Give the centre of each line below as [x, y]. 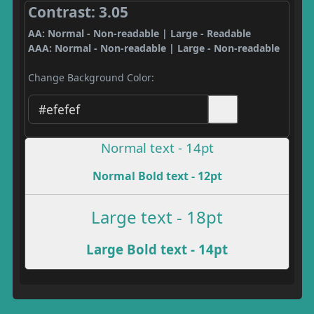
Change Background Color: [91, 77]
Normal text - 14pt [157, 147]
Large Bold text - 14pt [157, 249]
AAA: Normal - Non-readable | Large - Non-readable [153, 48]
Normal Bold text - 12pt [157, 176]
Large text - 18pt [157, 217]
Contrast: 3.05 [78, 12]
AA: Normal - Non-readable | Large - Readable [139, 33]
